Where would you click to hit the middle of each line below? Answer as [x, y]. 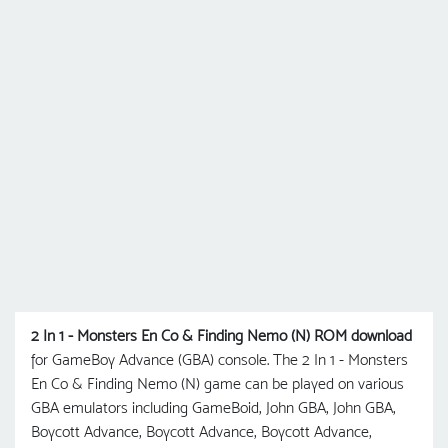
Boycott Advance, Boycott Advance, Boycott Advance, [201, 432]
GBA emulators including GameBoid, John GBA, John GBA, [213, 408]
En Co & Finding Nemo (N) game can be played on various [217, 384]
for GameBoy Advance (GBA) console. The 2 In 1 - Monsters [219, 360]
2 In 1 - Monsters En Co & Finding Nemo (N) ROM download [221, 336]
